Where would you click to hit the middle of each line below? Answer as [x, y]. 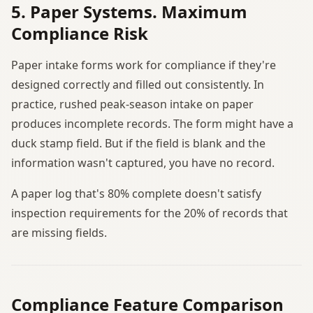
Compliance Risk [80, 33]
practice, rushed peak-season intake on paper [132, 104]
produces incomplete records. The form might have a [152, 123]
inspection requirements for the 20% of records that [150, 213]
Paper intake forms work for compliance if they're [144, 65]
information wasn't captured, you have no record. [143, 162]
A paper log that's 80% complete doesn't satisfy [136, 193]
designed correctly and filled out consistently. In [138, 84]
